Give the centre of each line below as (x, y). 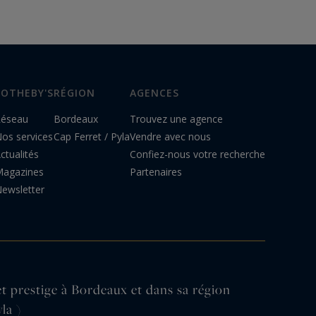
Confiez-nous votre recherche (197, 154)
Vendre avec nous (170, 136)
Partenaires (156, 172)
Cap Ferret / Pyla (92, 136)
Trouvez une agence (176, 119)
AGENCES (154, 93)
